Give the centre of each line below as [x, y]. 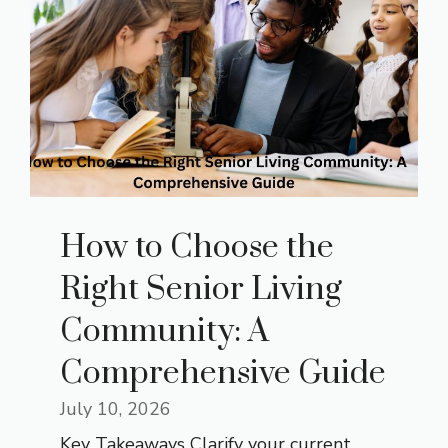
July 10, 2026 [115, 409]
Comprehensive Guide [223, 374]
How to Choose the [197, 248]
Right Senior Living [201, 290]
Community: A [164, 332]
